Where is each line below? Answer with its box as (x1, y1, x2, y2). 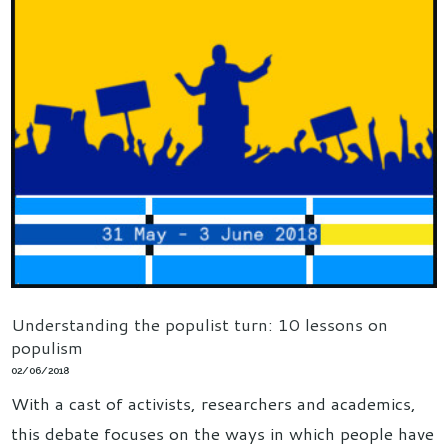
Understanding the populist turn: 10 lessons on (11, 311, 389, 336)
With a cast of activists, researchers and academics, (11, 390, 417, 415)
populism (11, 334, 84, 359)
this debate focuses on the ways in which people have (11, 420, 435, 445)
